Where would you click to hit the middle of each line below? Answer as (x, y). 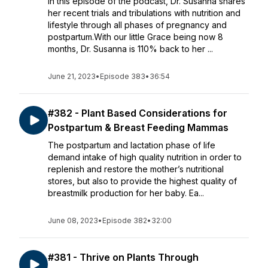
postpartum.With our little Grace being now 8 (135, 37)
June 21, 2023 (72, 76)
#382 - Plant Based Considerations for (138, 113)
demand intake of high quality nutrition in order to (145, 157)
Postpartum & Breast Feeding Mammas (138, 127)
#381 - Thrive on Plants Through (123, 257)
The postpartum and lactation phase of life (132, 145)
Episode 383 (123, 76)
